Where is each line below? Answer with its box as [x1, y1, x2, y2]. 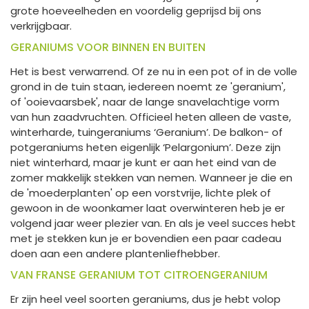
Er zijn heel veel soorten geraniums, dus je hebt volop [10, 291, 281, 306]
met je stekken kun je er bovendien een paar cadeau [10, 230, 281, 246]
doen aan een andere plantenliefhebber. [10, 246, 220, 261]
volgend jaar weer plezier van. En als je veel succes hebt [10, 215, 296, 230]
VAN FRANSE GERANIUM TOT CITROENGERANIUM [10, 266, 268, 283]
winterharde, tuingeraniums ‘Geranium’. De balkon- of [10, 124, 283, 139]
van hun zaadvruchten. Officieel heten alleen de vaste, [10, 109, 291, 124]
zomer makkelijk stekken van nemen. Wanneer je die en [10, 170, 292, 185]
